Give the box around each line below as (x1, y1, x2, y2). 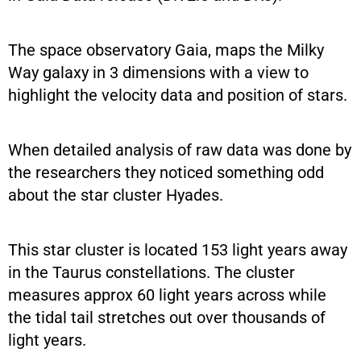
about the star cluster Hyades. (8, 185, 223, 205)
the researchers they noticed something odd (8, 162, 324, 182)
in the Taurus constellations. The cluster (8, 262, 295, 282)
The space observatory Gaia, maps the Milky (8, 39, 324, 60)
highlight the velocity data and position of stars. (8, 85, 347, 105)
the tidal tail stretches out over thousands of (8, 307, 326, 327)
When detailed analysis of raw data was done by (8, 139, 351, 160)
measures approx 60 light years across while (8, 284, 326, 305)
